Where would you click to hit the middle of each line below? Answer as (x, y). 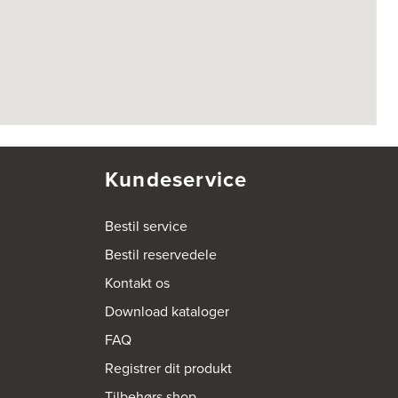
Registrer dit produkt (168, 369)
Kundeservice (176, 180)
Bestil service (146, 227)
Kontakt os (137, 283)
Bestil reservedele (161, 255)
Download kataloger (167, 312)
